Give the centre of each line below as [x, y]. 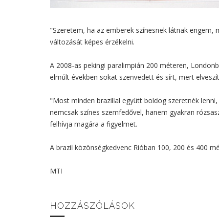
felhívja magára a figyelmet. [94, 124]
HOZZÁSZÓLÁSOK [92, 205]
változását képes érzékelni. [92, 42]
